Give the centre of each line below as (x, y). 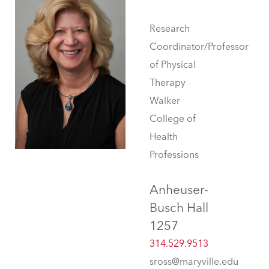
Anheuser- (179, 190)
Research (170, 29)
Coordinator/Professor (199, 47)
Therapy (168, 83)
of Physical (173, 65)
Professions (174, 155)
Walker (165, 101)
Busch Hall (179, 208)
